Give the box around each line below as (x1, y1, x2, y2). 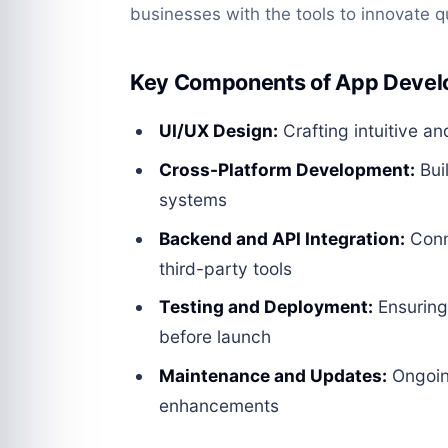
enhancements (159, 394, 280, 416)
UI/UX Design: (159, 120, 279, 142)
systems (159, 188, 228, 210)
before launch (159, 326, 272, 348)
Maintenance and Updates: (159, 364, 388, 386)
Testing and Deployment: (159, 296, 374, 318)
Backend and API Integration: (159, 227, 406, 249)
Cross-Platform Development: (159, 158, 416, 180)
